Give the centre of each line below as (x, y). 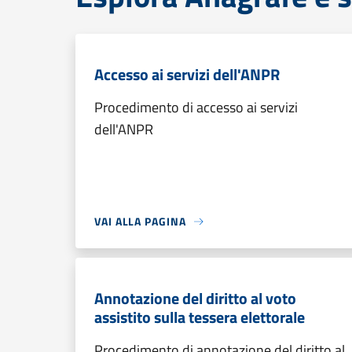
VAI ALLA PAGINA (140, 221)
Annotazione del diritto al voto (195, 298)
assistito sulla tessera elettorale (200, 317)
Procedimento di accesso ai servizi (196, 107)
